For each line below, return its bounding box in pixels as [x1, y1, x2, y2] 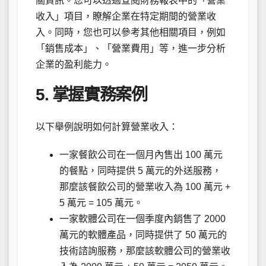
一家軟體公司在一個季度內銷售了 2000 [59, 214, 226, 224]
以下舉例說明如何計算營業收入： [36, 122, 178, 132]
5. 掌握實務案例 [36, 85, 147, 104]
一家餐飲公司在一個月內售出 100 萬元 [59, 150, 223, 160]
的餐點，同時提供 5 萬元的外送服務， [59, 166, 221, 176]
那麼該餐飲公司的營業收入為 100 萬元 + [59, 182, 230, 192]
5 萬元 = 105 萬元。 [59, 198, 143, 208]
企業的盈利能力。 [36, 59, 112, 69]
